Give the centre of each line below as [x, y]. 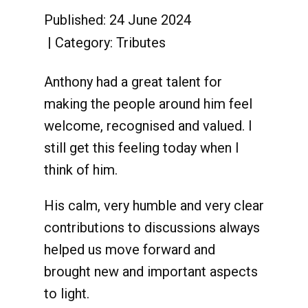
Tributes [141, 43]
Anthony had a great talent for [133, 82]
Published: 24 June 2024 [118, 20]
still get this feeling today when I [142, 148]
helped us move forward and [130, 250]
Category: [86, 43]
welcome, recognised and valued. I [148, 126]
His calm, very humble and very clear [154, 206]
